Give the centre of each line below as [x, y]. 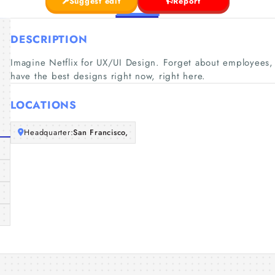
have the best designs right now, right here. [108, 76]
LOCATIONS [44, 105]
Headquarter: [49, 132]
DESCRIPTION [49, 39]
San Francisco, [101, 132]
